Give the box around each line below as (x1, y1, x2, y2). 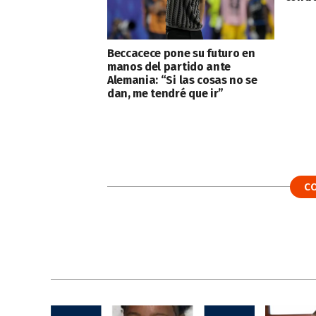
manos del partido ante (107, 59, 231, 73)
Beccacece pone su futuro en (107, 46, 255, 60)
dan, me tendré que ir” (107, 86, 224, 100)
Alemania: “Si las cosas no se (107, 73, 257, 87)
